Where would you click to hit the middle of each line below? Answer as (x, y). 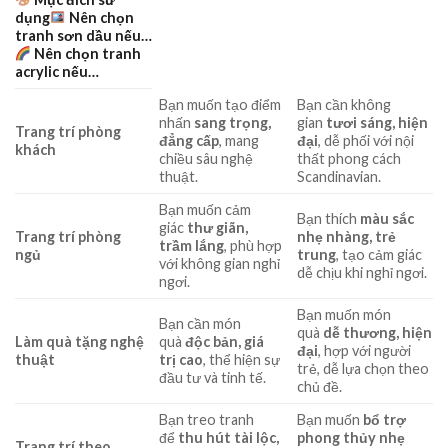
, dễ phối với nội (366, 141)
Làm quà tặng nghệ (79, 342)
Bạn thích (329, 219)
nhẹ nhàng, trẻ (347, 237)
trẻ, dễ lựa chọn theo (363, 369)
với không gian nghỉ (220, 264)
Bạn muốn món (344, 315)
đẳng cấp (189, 141)
